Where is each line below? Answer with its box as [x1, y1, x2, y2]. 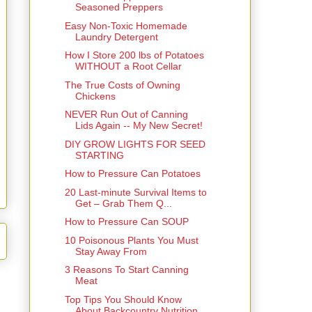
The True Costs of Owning [64, 79, 180, 91]
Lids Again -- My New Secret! [75, 120, 203, 132]
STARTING [75, 149, 124, 161]
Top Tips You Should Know [64, 293, 182, 305]
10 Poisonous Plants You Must [64, 234, 198, 246]
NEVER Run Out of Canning [64, 109, 188, 120]
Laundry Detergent [75, 31, 158, 42]
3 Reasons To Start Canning [64, 264, 189, 276]
